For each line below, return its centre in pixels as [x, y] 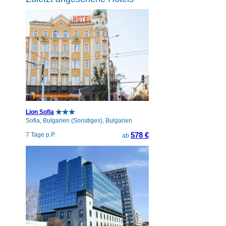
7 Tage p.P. [41, 134]
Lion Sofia [40, 112]
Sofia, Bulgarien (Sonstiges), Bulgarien [79, 120]
